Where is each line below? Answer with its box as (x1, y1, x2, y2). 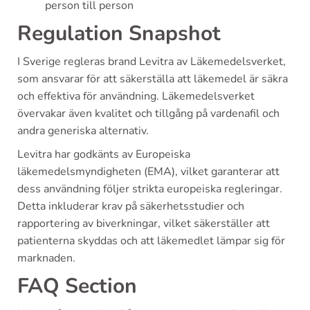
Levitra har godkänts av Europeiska (17, 146, 190, 162)
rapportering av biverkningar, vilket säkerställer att (17, 215, 270, 231)
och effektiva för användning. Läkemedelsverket (17, 88, 255, 104)
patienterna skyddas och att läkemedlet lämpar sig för (17, 232, 285, 248)
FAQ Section (17, 271, 137, 300)
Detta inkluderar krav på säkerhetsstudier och (17, 198, 244, 214)
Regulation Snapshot (17, 19, 221, 48)
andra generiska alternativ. (17, 122, 149, 138)
